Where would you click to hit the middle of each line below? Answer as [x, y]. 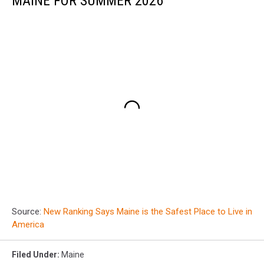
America [28, 225]
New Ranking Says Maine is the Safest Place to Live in [148, 212]
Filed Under [34, 255]
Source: [28, 212]
